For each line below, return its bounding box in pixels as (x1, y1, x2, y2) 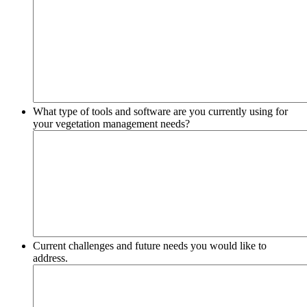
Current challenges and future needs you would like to (33, 239, 267, 251)
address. (33, 251, 68, 264)
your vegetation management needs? (33, 117, 190, 130)
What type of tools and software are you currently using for (33, 105, 288, 117)
